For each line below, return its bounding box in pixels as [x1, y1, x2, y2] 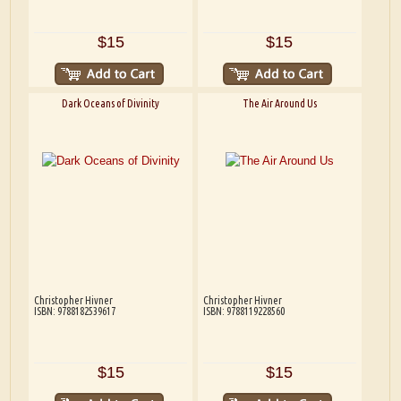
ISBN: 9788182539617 [33, 304, 115, 317]
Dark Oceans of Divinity [62, 97, 160, 109]
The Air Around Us [242, 97, 317, 109]
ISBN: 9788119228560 [202, 304, 285, 317]
